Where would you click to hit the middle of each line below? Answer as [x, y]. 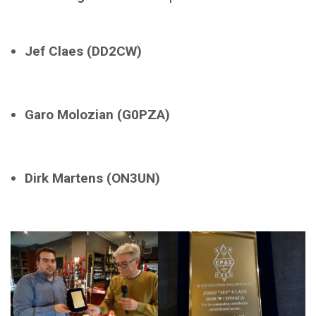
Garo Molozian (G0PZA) [97, 115]
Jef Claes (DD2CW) [83, 51]
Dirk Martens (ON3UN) [92, 178]
